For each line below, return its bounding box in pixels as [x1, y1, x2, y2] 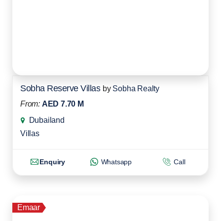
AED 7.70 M [41, 100, 84, 109]
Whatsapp [99, 158, 132, 166]
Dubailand [29, 116, 65, 125]
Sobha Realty [112, 84, 160, 93]
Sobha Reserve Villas [20, 83, 100, 94]
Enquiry [39, 158, 65, 166]
